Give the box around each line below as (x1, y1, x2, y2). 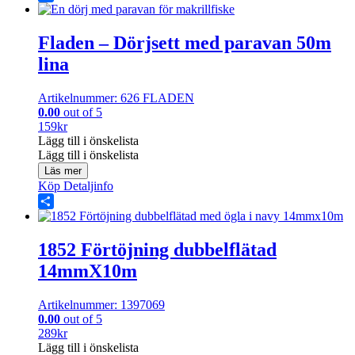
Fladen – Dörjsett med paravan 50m (38, 32, 331, 54)
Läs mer (44, 165, 82, 177)
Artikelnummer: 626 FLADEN (38, 91, 194, 105)
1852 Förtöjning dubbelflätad (38, 239, 277, 260)
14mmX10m (38, 261, 137, 281)
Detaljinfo (60, 179, 113, 193)
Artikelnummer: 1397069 (38, 297, 165, 311)
